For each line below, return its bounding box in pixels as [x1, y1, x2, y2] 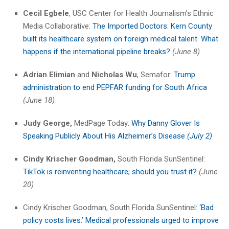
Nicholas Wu [91, 70, 137, 80]
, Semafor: [137, 70, 172, 80]
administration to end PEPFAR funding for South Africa [23, 83, 207, 93]
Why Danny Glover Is [131, 119, 200, 128]
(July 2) [187, 131, 212, 141]
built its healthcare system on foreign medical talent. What [23, 34, 218, 44]
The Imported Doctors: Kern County [93, 21, 212, 31]
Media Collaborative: [23, 21, 93, 31]
